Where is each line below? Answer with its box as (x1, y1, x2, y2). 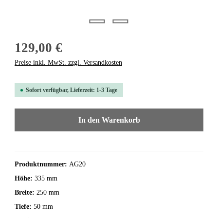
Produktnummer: (15, 161, 69, 168)
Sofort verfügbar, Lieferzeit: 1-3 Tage (26, 87, 117, 93)
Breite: (15, 189, 36, 196)
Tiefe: (15, 203, 34, 210)
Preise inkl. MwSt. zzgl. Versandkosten (15, 59, 122, 66)
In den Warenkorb (78, 116, 140, 124)
